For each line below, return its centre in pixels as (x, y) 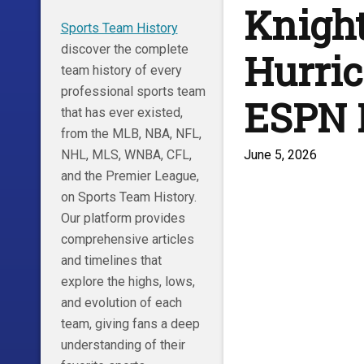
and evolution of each (121, 302)
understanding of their (123, 344)
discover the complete (124, 49)
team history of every (121, 70)
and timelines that (111, 260)
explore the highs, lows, (128, 281)
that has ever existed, (121, 112)
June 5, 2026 (280, 154)
